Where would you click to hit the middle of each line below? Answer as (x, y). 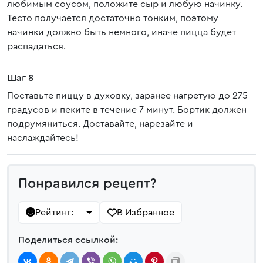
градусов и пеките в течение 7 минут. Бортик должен (127, 110)
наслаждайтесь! (43, 138)
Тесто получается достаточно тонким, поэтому (113, 18)
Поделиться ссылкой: (68, 240)
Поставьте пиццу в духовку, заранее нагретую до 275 (127, 96)
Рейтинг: (55, 213)
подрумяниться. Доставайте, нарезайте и (100, 124)
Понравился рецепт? (87, 184)
